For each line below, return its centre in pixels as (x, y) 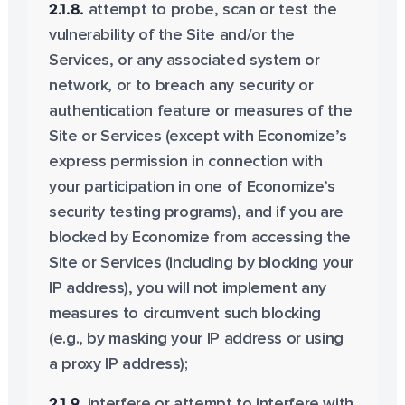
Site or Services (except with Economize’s (198, 137)
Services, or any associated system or (184, 61)
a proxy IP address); (118, 364)
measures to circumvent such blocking (184, 314)
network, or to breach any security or (181, 86)
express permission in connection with (185, 162)
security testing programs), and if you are (196, 212)
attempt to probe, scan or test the (211, 10)
